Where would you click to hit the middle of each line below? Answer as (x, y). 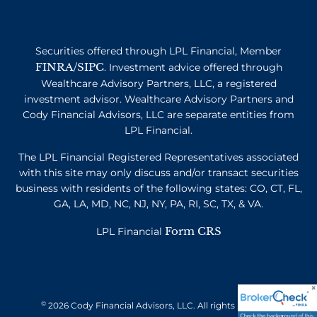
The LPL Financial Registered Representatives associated (158, 157)
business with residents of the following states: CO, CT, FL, (158, 189)
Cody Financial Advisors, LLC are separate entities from (158, 115)
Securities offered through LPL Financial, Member (158, 51)
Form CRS (193, 231)
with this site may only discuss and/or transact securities (158, 173)
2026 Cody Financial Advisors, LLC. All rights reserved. (161, 306)
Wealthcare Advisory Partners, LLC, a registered (158, 84)
